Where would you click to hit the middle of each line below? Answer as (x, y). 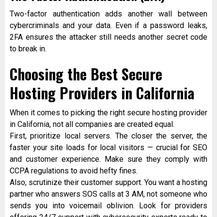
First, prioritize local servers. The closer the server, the (108, 136)
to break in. (28, 49)
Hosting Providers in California (102, 93)
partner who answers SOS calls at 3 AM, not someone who (108, 194)
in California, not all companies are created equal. (92, 124)
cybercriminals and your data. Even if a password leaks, (108, 26)
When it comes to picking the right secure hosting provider (108, 113)
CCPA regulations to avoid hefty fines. (74, 171)
